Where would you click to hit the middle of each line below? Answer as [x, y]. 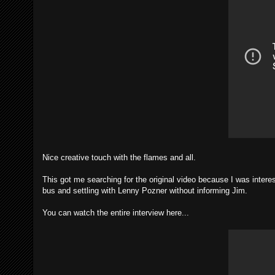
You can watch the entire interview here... [116, 213]
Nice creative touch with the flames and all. [119, 157]
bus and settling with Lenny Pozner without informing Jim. [145, 191]
